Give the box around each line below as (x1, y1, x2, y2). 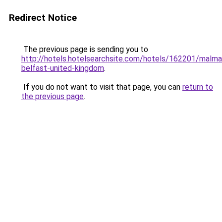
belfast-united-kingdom (21, 63, 104, 73)
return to (182, 82, 213, 92)
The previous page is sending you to (21, 45, 148, 54)
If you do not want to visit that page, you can (21, 82, 182, 92)
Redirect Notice (9, 12, 77, 23)
